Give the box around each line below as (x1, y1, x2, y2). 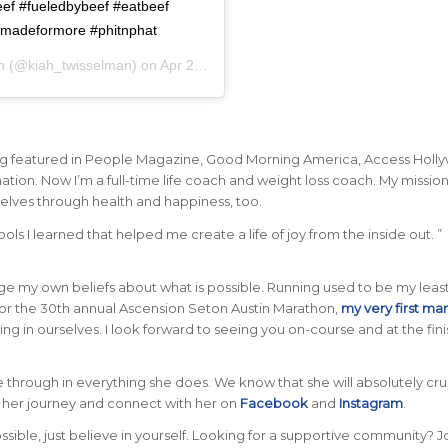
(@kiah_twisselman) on (4, 57, 160, 74)
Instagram (338, 394, 403, 411)
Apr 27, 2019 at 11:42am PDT (159, 57, 194, 74)
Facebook (239, 394, 308, 411)
